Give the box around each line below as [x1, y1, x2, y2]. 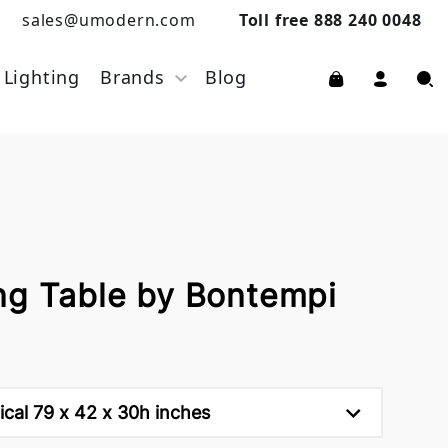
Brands [99, 65, 165, 89]
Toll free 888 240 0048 [238, 9, 422, 31]
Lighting [3, 65, 80, 89]
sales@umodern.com [21, 9, 196, 31]
